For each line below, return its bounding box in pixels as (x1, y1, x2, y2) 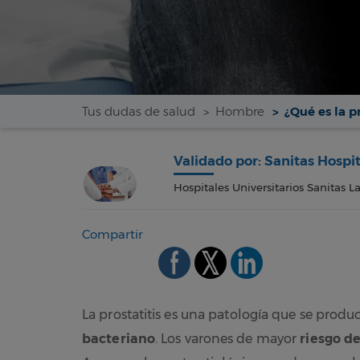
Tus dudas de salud (82, 104, 195, 119)
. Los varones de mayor (155, 330, 301, 346)
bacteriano (82, 330, 155, 346)
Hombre (215, 104, 264, 119)
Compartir (82, 226, 143, 242)
